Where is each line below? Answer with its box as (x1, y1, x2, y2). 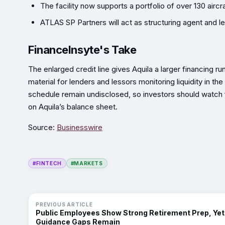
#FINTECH (33, 160, 62, 166)
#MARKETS (70, 160, 103, 166)
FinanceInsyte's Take (28, 43, 137, 56)
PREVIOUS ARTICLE (36, 201, 93, 207)
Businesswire (57, 122, 102, 132)
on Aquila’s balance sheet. (28, 101, 118, 111)
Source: (28, 122, 57, 132)
